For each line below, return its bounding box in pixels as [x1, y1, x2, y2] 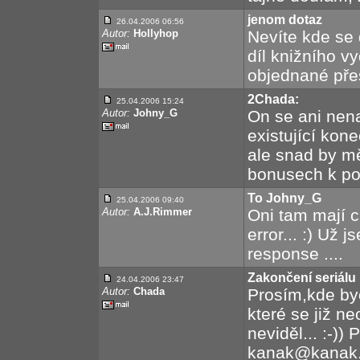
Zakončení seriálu [247, 271, 356, 284]
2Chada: [247, 92, 299, 106]
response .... [247, 244, 343, 263]
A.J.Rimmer [133, 206, 192, 218]
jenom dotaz [247, 13, 322, 27]
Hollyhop [133, 27, 178, 39]
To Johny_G [247, 191, 321, 205]
